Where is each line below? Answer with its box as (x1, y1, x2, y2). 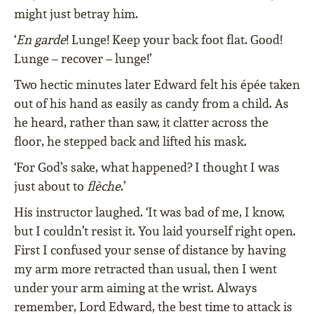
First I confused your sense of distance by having (14, 242, 286, 259)
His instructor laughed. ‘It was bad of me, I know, (14, 204, 285, 221)
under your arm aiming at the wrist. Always (14, 280, 257, 296)
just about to (14, 178, 87, 195)
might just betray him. (14, 6, 138, 22)
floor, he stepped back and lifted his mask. (14, 133, 247, 150)
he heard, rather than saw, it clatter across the (14, 114, 268, 131)
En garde (16, 32, 66, 48)
